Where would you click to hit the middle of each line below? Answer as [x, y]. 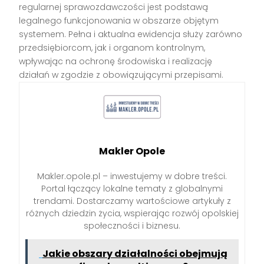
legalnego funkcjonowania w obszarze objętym [119, 21]
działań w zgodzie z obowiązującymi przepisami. [121, 75]
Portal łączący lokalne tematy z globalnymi [132, 188]
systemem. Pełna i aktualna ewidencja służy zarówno [131, 34]
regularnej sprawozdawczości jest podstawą [114, 7]
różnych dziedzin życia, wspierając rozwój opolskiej [132, 213]
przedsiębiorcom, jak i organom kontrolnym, [112, 48]
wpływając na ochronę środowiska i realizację [116, 62]
